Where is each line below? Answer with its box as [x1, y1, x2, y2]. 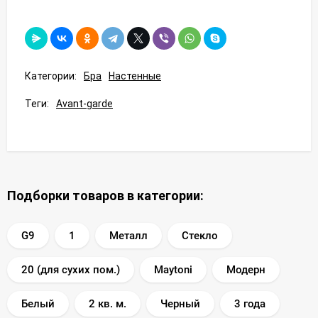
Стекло [182, 229, 218, 242]
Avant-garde [56, 97, 113, 109]
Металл [109, 229, 148, 242]
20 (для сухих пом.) [21, 263, 120, 276]
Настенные [109, 70, 161, 82]
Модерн [226, 263, 265, 276]
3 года [234, 297, 265, 310]
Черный [160, 297, 200, 310]
